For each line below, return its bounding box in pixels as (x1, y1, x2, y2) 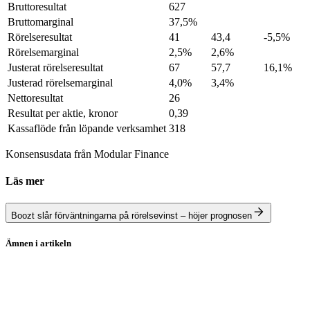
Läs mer (6, 175, 44, 188)
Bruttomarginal (8, 16, 73, 28)
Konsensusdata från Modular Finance (6, 148, 169, 161)
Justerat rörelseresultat (8, 62, 103, 74)
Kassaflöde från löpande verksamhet (8, 122, 166, 135)
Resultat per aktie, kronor (8, 107, 118, 120)
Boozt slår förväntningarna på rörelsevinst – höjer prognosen (11, 210, 252, 221)
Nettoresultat (8, 92, 63, 104)
